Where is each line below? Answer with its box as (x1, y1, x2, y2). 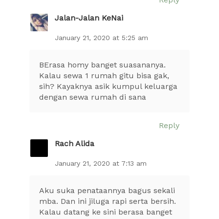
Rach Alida (55, 139, 94, 149)
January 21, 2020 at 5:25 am (55, 33, 148, 42)
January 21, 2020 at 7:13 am (55, 159, 147, 167)
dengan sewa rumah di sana (39, 92, 146, 102)
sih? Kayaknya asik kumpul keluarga (39, 81, 177, 91)
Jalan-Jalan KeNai (55, 13, 123, 23)
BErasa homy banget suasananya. (39, 60, 166, 69)
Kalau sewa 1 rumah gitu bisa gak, (39, 70, 169, 80)
